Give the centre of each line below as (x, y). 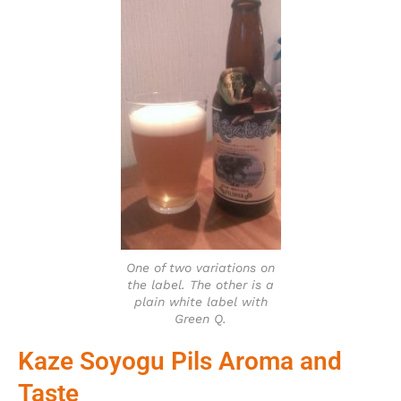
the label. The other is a (200, 284)
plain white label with (200, 301)
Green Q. (200, 318)
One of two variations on (200, 267)
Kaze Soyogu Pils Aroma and (180, 361)
